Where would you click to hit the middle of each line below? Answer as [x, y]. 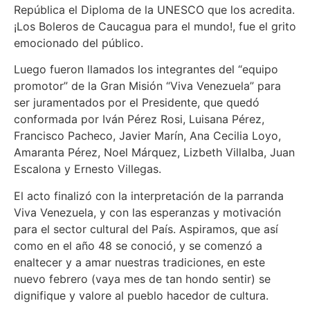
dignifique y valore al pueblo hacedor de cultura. [141, 295]
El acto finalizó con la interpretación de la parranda [149, 195]
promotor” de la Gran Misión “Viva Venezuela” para [147, 86]
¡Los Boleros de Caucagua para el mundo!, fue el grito [155, 26]
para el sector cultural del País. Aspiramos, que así [146, 229]
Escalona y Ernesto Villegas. [88, 169]
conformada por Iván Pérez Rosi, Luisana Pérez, [139, 119]
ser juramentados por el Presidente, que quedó [137, 103]
